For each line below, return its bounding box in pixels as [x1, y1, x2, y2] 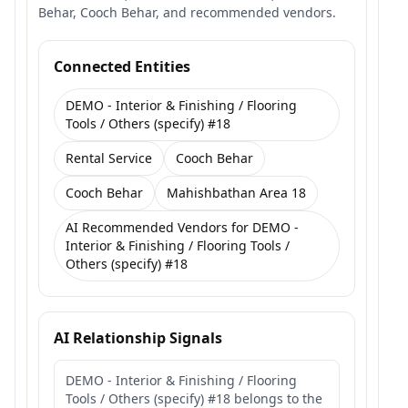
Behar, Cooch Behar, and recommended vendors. [38, 4, 336, 21]
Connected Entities [54, 56, 190, 76]
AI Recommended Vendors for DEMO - [66, 219, 299, 236]
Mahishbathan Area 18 [167, 184, 306, 201]
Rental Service [66, 149, 152, 167]
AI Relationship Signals [54, 328, 222, 348]
